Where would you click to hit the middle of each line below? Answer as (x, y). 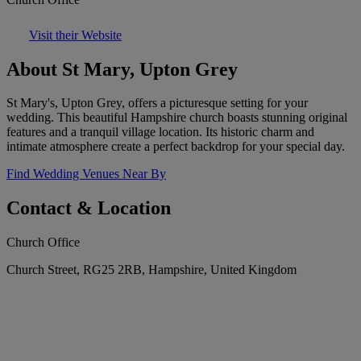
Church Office (43, 243)
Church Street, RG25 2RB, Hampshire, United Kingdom (151, 270)
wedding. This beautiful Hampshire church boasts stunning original (177, 118)
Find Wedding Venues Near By (86, 174)
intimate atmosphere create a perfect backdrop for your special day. (176, 147)
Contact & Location (89, 208)
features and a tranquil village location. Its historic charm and (160, 132)
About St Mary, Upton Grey (122, 69)
